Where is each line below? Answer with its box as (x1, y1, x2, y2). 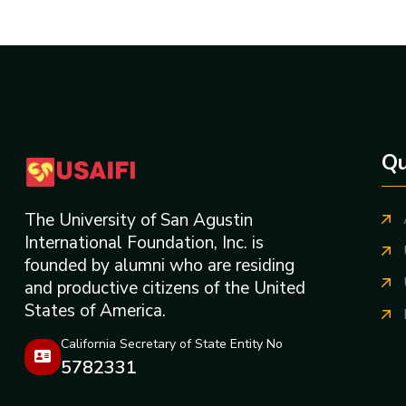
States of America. (24, 298, 166, 323)
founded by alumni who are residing (24, 253, 295, 277)
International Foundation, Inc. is (24, 230, 264, 255)
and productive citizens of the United (24, 275, 305, 300)
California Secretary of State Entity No (61, 335, 283, 353)
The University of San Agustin (24, 208, 253, 232)
